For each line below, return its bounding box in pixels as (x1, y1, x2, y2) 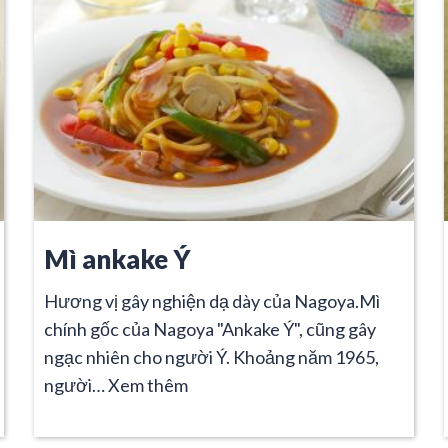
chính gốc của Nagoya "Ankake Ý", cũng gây (44, 317, 376, 340)
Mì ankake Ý (44, 243, 191, 274)
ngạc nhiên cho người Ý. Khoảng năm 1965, (44, 345, 379, 368)
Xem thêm (108, 373, 188, 396)
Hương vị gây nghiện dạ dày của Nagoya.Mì (44, 289, 380, 312)
